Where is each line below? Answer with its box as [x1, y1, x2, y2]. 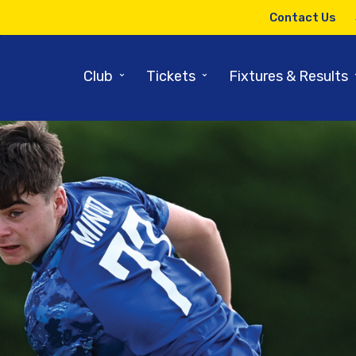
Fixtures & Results [228, 67, 348, 85]
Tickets [145, 67, 195, 85]
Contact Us [269, 10, 336, 25]
